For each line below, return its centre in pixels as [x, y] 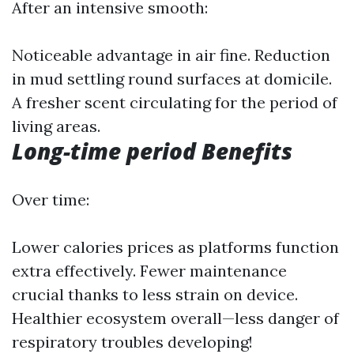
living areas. [56, 126]
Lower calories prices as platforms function [175, 247]
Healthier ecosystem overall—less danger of [175, 318]
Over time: [51, 200]
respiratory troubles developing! [132, 342]
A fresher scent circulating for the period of [175, 102]
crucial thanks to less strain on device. [155, 294]
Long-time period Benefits [152, 151]
